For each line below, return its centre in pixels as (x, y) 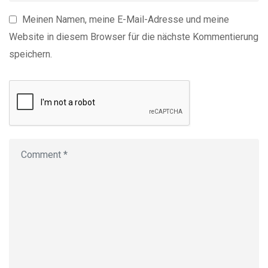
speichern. (31, 54)
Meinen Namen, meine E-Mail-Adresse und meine (126, 19)
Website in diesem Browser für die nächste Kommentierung (134, 36)
